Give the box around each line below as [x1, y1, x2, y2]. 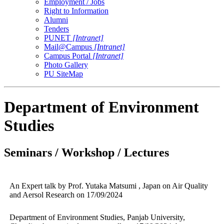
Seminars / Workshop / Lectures [4, 145, 169, 159]
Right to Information [44, 6, 108, 15]
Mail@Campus [44, 42, 94, 51]
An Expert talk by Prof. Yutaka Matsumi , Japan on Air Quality [9, 181, 208, 190]
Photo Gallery [44, 60, 88, 69]
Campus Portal [44, 51, 92, 60]
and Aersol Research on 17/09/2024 [9, 190, 122, 199]
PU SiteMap [44, 69, 83, 78]
